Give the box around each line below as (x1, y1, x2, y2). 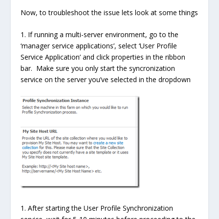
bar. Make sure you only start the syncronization (21, 63, 175, 73)
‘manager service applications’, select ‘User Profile (21, 41, 177, 50)
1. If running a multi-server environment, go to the (21, 29, 179, 39)
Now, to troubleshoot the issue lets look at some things (21, 7, 198, 17)
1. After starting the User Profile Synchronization (21, 203, 174, 213)
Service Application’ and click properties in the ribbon (21, 52, 186, 62)
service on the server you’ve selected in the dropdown (21, 74, 191, 84)
